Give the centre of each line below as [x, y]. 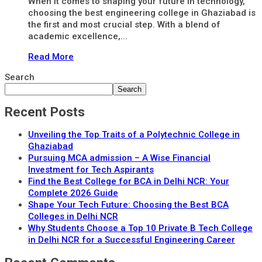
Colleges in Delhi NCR [73, 216]
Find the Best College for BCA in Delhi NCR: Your [129, 181]
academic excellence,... [78, 36]
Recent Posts [45, 112]
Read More [51, 56]
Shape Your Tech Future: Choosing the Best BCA [128, 204]
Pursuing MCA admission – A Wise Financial [119, 158]
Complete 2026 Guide [73, 193]
